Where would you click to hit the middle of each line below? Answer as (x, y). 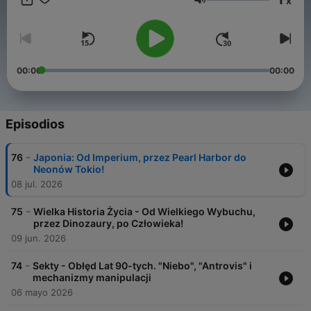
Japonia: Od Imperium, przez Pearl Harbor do (140, 158)
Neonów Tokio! (69, 169)
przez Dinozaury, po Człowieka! (108, 224)
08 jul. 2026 (37, 184)
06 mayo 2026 (42, 293)
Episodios (35, 124)
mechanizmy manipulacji (92, 278)
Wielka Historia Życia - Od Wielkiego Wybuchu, (144, 212)
